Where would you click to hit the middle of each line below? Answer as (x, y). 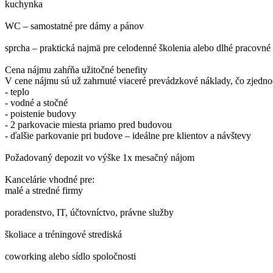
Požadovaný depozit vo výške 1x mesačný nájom (100, 158)
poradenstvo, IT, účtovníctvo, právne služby (89, 213)
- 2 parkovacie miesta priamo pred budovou (88, 125)
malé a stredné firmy (44, 191)
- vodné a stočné (36, 103)
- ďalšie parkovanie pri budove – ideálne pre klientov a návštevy (128, 136)
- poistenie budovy (41, 114)
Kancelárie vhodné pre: (50, 180)
